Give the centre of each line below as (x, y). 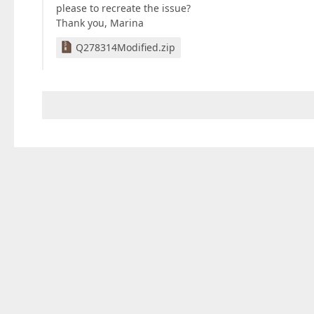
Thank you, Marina (100, 23)
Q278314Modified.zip (125, 47)
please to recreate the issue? (123, 8)
